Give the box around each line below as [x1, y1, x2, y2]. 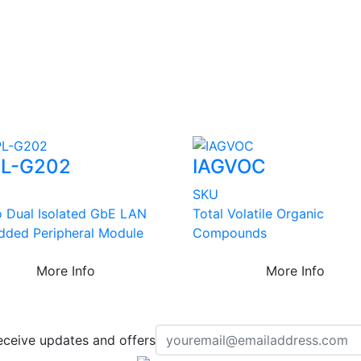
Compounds [193, 224, 267, 241]
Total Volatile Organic [193, 205, 324, 222]
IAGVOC [193, 154, 266, 178]
